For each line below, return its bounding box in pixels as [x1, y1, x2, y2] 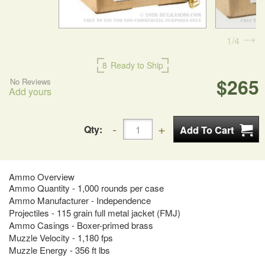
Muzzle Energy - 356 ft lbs [9, 244, 110, 257]
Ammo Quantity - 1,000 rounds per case [9, 182, 164, 195]
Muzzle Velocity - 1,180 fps [9, 231, 113, 244]
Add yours [9, 85, 51, 99]
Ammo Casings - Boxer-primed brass [9, 219, 153, 232]
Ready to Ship [108, 59, 163, 72]
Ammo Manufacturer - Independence [9, 194, 151, 207]
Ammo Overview [9, 170, 75, 183]
